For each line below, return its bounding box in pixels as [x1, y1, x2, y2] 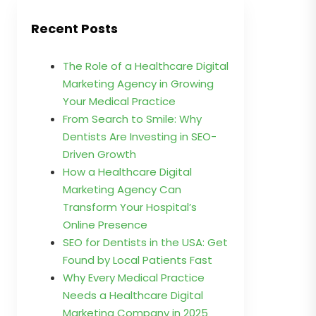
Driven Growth [63, 147, 136, 162]
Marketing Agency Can [63, 182, 181, 197]
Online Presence [63, 217, 147, 232]
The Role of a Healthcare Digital [63, 59, 229, 73]
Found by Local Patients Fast [63, 253, 212, 267]
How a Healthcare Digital [63, 164, 192, 179]
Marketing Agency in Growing [63, 76, 214, 91]
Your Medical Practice [63, 94, 176, 109]
